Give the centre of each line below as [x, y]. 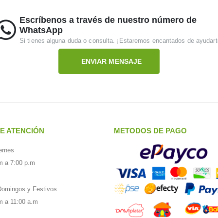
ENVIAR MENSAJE [111, 61]
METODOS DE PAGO [150, 130]
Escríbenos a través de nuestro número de [108, 20]
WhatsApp [41, 30]
